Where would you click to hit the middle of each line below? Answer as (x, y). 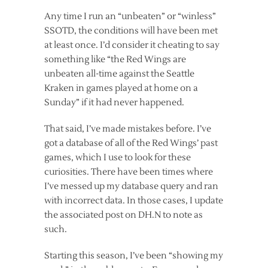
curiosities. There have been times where (129, 172)
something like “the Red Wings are (115, 59)
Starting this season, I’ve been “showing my (134, 255)
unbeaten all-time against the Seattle (119, 74)
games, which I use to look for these (118, 157)
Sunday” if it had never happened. (114, 102)
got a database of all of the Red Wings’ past (131, 143)
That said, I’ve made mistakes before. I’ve (128, 129)
